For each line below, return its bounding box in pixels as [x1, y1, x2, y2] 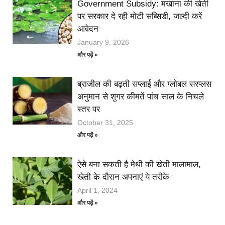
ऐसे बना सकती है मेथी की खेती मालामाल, [77, 160, 201, 170]
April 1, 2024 [77, 186, 118, 195]
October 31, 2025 [77, 119, 134, 127]
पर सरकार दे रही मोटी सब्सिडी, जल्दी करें [77, 12, 202, 22]
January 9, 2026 [77, 38, 130, 47]
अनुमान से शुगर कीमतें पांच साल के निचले [77, 92, 204, 102]
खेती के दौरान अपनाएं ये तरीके [77, 172, 170, 182]
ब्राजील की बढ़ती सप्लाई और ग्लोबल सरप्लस [77, 79, 212, 89]
